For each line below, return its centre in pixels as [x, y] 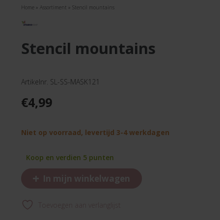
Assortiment [53, 7]
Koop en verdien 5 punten [70, 157]
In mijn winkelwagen [86, 178]
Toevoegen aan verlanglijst [80, 205]
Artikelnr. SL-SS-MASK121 [60, 82]
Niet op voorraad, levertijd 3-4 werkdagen [95, 132]
